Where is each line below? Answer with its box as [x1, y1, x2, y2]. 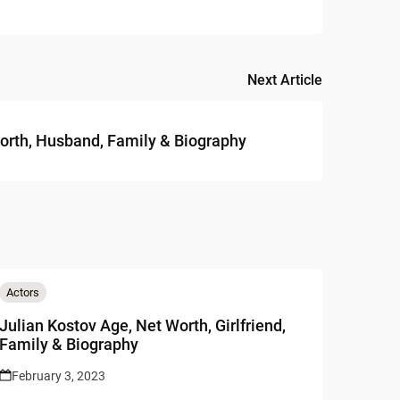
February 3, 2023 [12, 368, 106, 383]
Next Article [247, 71, 322, 88]
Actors [6, 285, 40, 299]
